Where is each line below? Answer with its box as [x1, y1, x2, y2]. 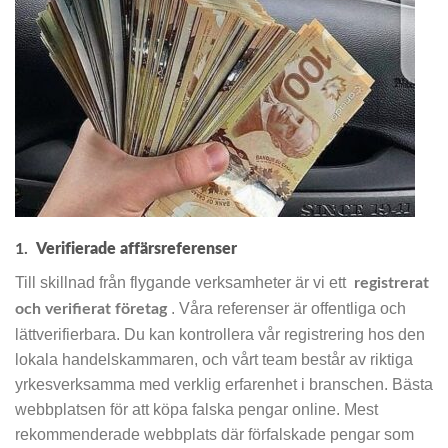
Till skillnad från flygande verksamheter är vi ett [15, 274, 354, 292]
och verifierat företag [15, 301, 167, 318]
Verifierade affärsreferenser [36, 241, 237, 258]
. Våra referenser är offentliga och [167, 300, 406, 318]
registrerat [354, 275, 429, 292]
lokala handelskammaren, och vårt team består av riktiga [15, 351, 413, 369]
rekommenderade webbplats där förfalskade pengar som [15, 426, 414, 444]
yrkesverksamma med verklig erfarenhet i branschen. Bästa [15, 376, 433, 394]
